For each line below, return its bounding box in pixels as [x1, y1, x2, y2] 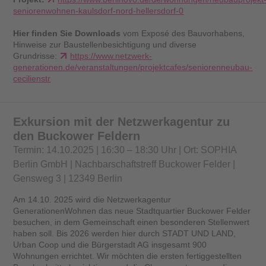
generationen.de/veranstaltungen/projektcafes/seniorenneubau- [13, 62, 253, 72]
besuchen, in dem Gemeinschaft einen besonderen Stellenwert [13, 217, 250, 227]
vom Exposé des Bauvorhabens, [121, 28, 245, 38]
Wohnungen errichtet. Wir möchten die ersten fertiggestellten [13, 251, 242, 261]
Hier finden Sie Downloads [13, 28, 121, 38]
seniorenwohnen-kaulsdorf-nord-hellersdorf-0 [13, 5, 184, 15]
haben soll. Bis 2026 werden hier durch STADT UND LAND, [13, 228, 236, 238]
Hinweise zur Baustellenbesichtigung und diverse [13, 39, 197, 49]
